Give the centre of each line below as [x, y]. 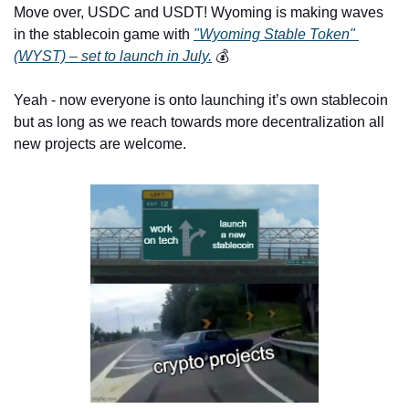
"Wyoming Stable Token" [274, 35]
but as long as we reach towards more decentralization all [199, 122]
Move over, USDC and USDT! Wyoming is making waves [199, 13]
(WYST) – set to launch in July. [113, 57]
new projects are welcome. [100, 144]
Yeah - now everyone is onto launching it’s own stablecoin [201, 100]
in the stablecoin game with [104, 35]
